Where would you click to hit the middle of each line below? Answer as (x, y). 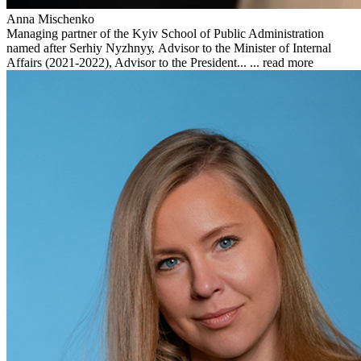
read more (288, 62)
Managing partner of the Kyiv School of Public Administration (165, 33)
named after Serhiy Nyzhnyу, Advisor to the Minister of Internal (169, 48)
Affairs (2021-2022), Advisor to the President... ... (135, 62)
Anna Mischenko (50, 19)
